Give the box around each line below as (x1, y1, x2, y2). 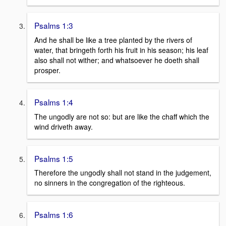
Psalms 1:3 (34, 20, 73, 31)
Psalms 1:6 (34, 209, 73, 220)
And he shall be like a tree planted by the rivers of (34, 35, 192, 45)
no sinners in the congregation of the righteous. (34, 178, 185, 188)
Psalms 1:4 (34, 96, 73, 108)
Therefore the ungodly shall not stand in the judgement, (34, 167, 211, 178)
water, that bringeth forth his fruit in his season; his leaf (34, 45, 208, 55)
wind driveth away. (34, 121, 93, 132)
